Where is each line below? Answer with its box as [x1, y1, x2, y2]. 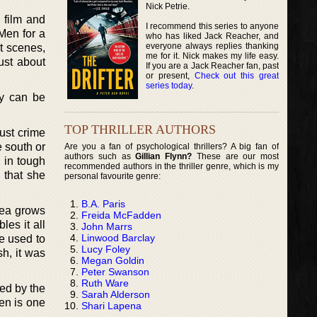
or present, [146, 70, 195, 81]
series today [146, 80, 192, 91]
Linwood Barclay [81, 231, 155, 243]
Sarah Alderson [81, 288, 150, 300]
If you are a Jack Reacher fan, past [146, 60, 279, 71]
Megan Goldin [81, 254, 144, 266]
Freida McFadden [81, 209, 161, 221]
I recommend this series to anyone [146, 21, 279, 31]
